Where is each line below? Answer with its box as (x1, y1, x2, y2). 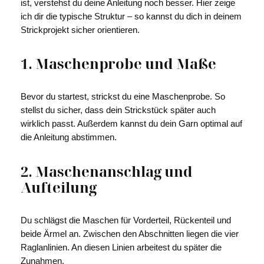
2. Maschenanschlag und (20, 161, 193, 181)
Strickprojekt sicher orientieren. (20, 25, 140, 35)
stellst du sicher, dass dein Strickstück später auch (20, 105, 216, 115)
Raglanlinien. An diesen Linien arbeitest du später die (20, 243, 222, 253)
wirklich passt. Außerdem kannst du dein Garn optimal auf (20, 119, 242, 129)
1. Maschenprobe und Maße (20, 54, 216, 74)
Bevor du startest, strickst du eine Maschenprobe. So (20, 92, 225, 102)
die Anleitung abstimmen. (20, 133, 117, 143)
